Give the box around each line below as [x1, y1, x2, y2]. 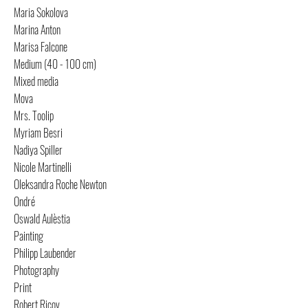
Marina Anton [14, 21, 60, 38]
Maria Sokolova [14, 4, 68, 21]
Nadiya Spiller [14, 142, 63, 158]
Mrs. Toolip [14, 107, 54, 124]
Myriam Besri [14, 124, 63, 141]
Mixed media [14, 73, 58, 89]
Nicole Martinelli [14, 159, 71, 175]
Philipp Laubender [14, 245, 76, 261]
